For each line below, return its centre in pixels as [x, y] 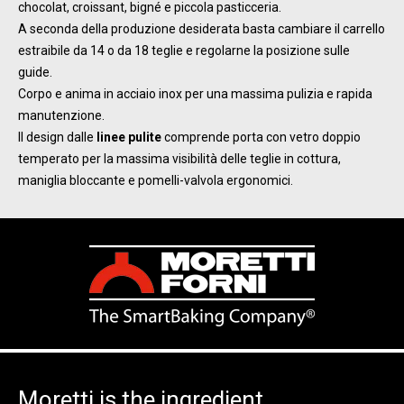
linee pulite [129, 137]
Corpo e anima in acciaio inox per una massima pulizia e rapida [195, 93]
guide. [35, 72]
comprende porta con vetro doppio [261, 137]
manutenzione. [61, 115]
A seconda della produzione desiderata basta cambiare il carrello [202, 28]
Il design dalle [57, 137]
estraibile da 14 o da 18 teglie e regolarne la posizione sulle [184, 50]
